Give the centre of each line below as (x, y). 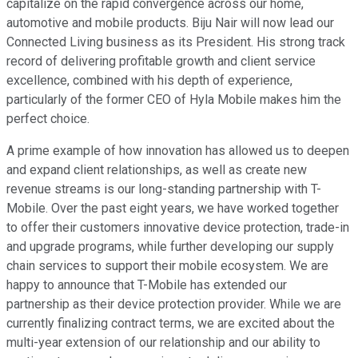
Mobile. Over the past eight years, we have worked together (173, 209)
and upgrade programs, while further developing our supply (170, 247)
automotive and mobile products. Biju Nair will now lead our (170, 23)
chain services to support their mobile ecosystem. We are (167, 266)
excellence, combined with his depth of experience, (149, 81)
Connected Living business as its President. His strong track (176, 42)
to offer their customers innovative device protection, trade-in (178, 228)
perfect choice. (48, 119)
